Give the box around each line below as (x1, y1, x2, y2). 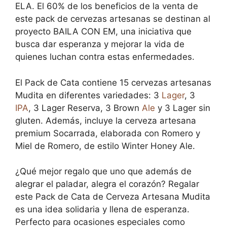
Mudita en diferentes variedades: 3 (15, 90, 162, 100)
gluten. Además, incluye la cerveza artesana (15, 115, 196, 126)
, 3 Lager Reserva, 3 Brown (28, 102, 142, 113)
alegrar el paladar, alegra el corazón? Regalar (15, 179, 199, 189)
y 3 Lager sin (155, 102, 210, 113)
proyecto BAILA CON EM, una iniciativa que (15, 26, 192, 36)
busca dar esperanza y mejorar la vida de (15, 39, 184, 49)
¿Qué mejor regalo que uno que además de (15, 166, 192, 176)
